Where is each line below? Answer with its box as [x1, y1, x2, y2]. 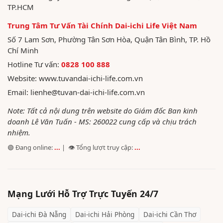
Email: [7, 87, 30, 97]
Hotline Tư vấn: [7, 59, 61, 69]
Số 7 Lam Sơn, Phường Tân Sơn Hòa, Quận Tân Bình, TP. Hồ [7, 34, 211, 44]
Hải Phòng [102, 210, 134, 220]
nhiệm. [7, 127, 30, 137]
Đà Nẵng [38, 210, 66, 220]
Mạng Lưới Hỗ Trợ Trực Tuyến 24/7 [7, 188, 158, 200]
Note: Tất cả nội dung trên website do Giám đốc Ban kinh [7, 105, 198, 115]
